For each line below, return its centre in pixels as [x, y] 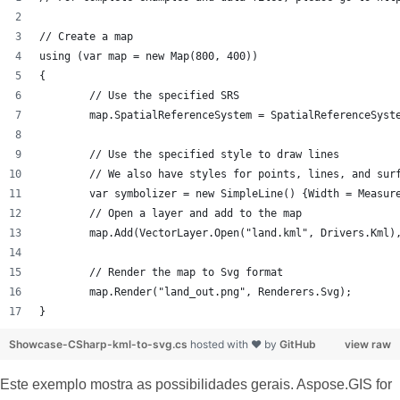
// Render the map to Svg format [186, 273]
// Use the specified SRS [164, 96]
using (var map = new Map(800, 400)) [149, 57]
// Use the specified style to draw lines [214, 155]
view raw [368, 345]
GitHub [298, 345]
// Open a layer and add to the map [196, 214]
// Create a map [86, 37]
